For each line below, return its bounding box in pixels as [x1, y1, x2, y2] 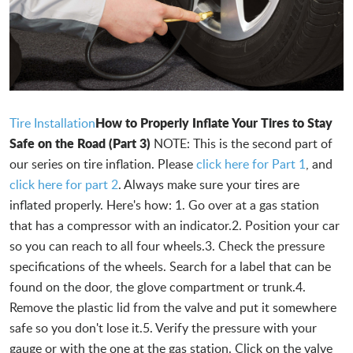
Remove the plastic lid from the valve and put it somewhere [9, 298, 336, 316]
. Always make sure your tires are [118, 175, 299, 193]
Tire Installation [9, 113, 95, 132]
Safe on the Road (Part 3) [9, 133, 150, 152]
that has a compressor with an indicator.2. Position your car [9, 216, 340, 234]
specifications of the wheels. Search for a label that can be [9, 257, 331, 275]
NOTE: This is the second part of [150, 134, 333, 152]
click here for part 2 [9, 175, 118, 193]
